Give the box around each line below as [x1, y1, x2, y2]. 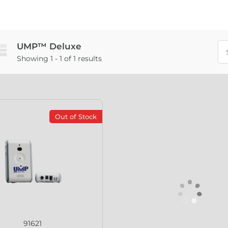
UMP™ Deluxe [16, 41, 81, 51]
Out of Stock [55, 112, 97, 121]
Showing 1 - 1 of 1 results [16, 53, 102, 63]
